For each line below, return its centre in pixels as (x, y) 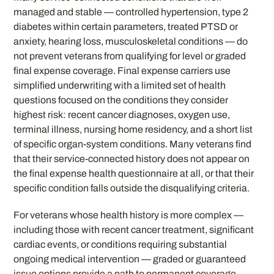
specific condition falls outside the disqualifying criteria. (132, 188)
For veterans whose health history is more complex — (129, 215)
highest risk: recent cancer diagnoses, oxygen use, (122, 114)
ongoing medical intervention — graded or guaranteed (130, 259)
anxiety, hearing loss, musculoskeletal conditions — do (131, 41)
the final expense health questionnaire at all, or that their (134, 173)
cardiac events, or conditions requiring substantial (120, 245)
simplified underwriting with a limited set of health (120, 85)
